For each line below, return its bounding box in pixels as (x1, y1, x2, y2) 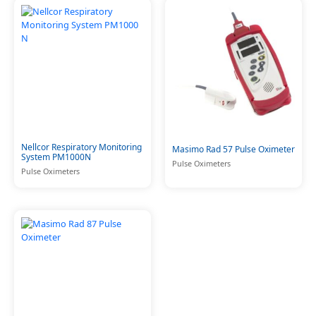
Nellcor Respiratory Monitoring (21, 141, 142, 154)
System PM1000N (21, 151, 91, 164)
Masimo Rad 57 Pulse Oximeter (172, 143, 295, 156)
